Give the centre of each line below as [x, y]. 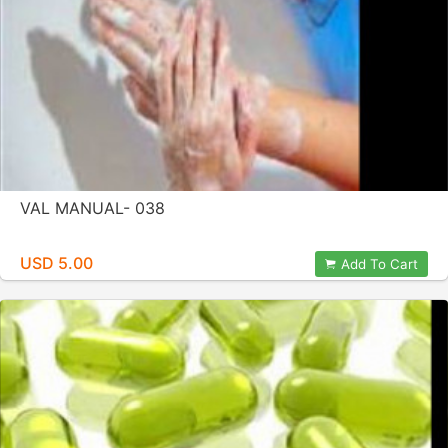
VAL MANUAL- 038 [92, 208]
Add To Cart [379, 264]
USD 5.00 [56, 263]
